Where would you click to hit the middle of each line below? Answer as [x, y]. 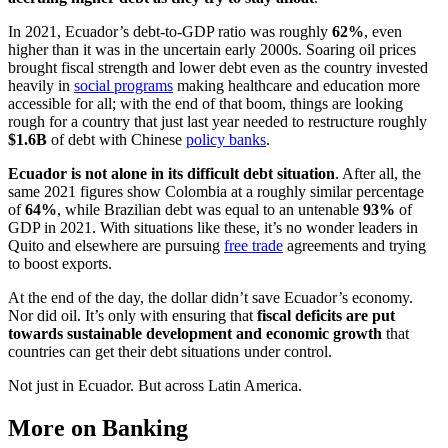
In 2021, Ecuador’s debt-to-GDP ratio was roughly [170, 31]
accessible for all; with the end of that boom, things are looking [205, 103]
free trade [253, 245]
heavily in [41, 85]
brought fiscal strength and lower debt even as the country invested [218, 67]
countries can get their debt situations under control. [170, 351]
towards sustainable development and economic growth [195, 333]
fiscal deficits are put [326, 315]
